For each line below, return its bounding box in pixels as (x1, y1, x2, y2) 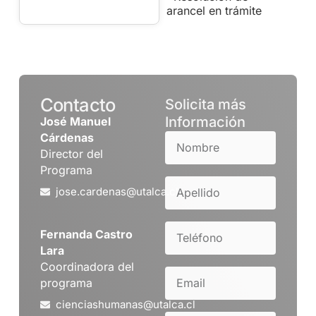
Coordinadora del (39, 259, 134, 274)
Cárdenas (39, 130, 94, 145)
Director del (39, 146, 103, 161)
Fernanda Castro (39, 226, 133, 241)
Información (165, 113, 245, 130)
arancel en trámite (166, 4, 262, 18)
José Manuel (39, 114, 111, 128)
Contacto (39, 93, 116, 116)
